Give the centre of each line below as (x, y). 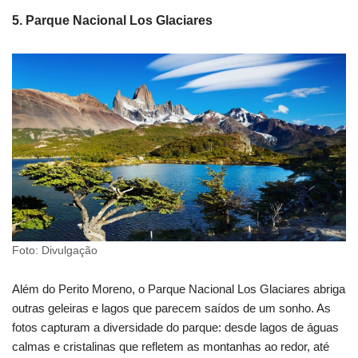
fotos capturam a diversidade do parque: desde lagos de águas (175, 327)
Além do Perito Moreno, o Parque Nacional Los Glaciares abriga (179, 288)
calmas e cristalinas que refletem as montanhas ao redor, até (171, 346)
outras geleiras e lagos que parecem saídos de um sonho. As (171, 308)
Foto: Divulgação (55, 250)
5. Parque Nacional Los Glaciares (112, 20)
